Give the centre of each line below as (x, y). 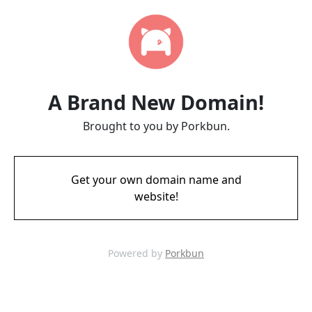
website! (156, 196)
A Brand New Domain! (156, 102)
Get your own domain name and (156, 180)
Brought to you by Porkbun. (156, 126)
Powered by (136, 253)
